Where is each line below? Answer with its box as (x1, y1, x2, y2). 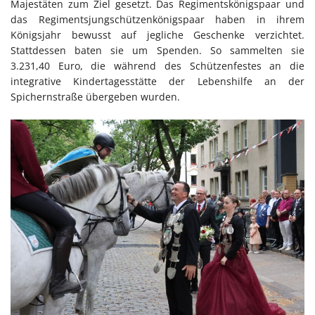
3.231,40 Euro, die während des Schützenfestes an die (11, 58, 304, 72)
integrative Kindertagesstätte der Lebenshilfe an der (11, 74, 304, 88)
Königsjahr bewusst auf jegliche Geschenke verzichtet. (11, 27, 304, 41)
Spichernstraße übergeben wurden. (11, 89, 180, 103)
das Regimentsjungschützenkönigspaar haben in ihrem (11, 12, 304, 26)
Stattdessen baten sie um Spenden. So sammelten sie (11, 43, 304, 57)
